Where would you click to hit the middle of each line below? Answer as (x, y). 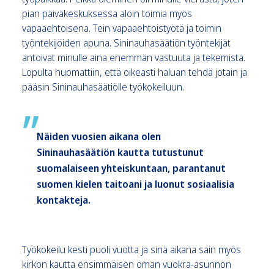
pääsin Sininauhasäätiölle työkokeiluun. (103, 87)
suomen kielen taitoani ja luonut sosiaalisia (135, 184)
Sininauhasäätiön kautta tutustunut (120, 152)
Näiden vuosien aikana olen (99, 136)
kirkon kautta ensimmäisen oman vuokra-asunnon (127, 264)
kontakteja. (64, 200)
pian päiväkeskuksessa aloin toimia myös (107, 13)
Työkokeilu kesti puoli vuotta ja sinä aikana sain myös (131, 249)
